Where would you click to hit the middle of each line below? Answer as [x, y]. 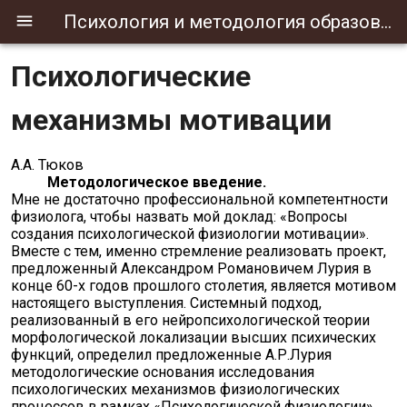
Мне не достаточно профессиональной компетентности [199, 199]
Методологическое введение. [157, 182]
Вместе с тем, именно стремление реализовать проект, [199, 251]
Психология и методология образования [387, 22]
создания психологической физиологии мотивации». [190, 234]
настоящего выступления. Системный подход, [166, 303]
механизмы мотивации [171, 120]
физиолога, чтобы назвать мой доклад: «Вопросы [179, 217]
